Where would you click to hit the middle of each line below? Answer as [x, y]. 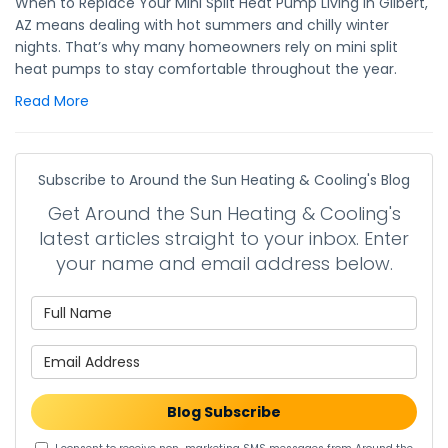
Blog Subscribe [224, 412]
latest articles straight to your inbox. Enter [224, 238]
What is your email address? [331, 355]
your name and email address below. [224, 263]
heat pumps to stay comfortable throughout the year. [206, 69]
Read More [52, 101]
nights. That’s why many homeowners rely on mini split [206, 47]
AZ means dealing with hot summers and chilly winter [202, 25]
